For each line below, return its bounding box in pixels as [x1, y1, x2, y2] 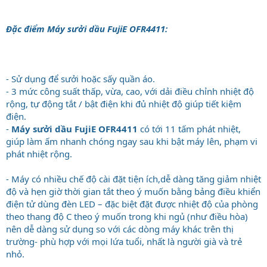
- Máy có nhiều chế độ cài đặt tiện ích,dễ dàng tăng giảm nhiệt [6, 172, 261, 185]
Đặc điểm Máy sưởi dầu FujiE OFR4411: [6, 22, 167, 35]
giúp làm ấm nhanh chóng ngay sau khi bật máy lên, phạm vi [6, 135, 257, 147]
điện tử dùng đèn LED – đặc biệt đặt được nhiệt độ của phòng [6, 197, 258, 210]
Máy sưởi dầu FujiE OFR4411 [11, 122, 140, 135]
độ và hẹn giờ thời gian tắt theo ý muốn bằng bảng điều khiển [6, 185, 260, 197]
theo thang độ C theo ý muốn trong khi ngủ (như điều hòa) [6, 210, 248, 222]
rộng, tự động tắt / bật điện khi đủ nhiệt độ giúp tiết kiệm [6, 97, 241, 110]
